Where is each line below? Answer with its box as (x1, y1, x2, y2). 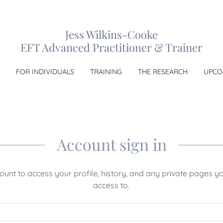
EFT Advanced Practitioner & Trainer (20, 40, 203, 55)
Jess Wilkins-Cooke (65, 27, 158, 42)
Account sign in (56, 133, 167, 155)
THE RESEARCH (137, 67, 188, 76)
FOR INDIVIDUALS (15, 67, 74, 76)
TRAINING (90, 67, 122, 76)
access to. (93, 180, 130, 190)
